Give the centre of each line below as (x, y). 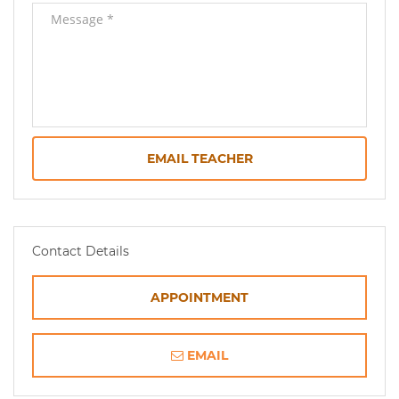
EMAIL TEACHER (199, 159)
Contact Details (81, 252)
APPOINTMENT (199, 298)
